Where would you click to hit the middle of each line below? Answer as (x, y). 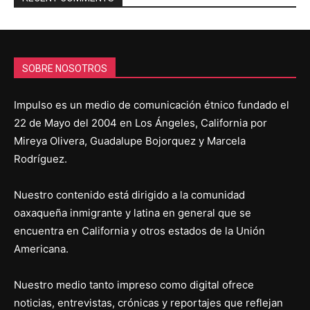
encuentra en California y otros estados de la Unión (139, 231)
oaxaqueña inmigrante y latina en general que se (133, 213)
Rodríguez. (40, 159)
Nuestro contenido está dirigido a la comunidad (129, 195)
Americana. (41, 249)
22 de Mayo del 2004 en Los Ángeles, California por (140, 123)
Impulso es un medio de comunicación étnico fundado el (152, 105)
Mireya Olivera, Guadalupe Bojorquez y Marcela (130, 141)
